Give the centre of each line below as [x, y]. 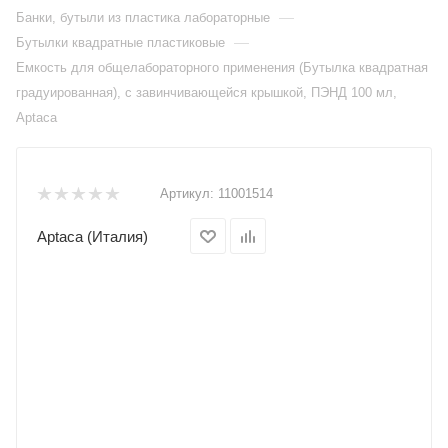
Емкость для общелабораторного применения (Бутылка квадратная [222, 67]
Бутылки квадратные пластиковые [120, 42]
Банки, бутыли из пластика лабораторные [143, 17]
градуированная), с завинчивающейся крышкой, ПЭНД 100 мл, [206, 92]
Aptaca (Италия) [92, 236]
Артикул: [187, 193]
